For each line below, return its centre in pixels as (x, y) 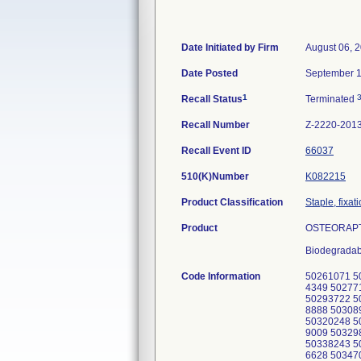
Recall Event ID (216, 151)
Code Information (221, 276)
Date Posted (210, 73)
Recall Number (216, 125)
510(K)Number (215, 176)
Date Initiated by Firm (230, 48)
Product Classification (232, 202)
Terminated (331, 99)
